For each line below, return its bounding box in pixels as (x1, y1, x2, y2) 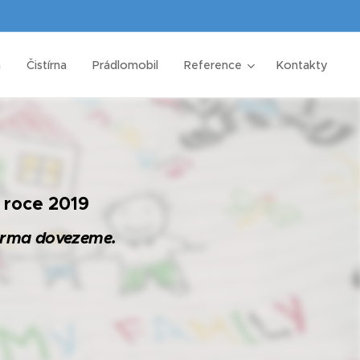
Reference (184, 58, 242, 72)
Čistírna (27, 58, 67, 72)
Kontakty (276, 58, 328, 72)
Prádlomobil (92, 58, 158, 72)
